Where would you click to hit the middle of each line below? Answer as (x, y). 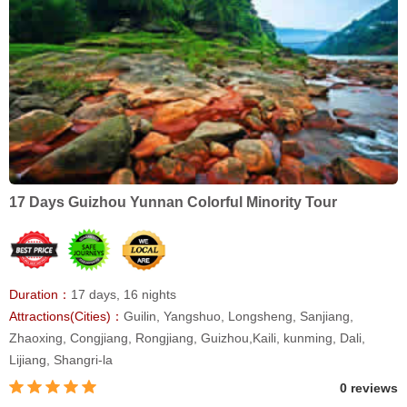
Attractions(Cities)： (66, 317)
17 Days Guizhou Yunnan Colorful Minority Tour (173, 203)
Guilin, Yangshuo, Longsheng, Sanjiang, (238, 317)
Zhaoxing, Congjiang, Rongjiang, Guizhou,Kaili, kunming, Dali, (187, 338)
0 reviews (369, 388)
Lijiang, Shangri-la (61, 360)
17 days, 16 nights (124, 295)
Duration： (40, 295)
